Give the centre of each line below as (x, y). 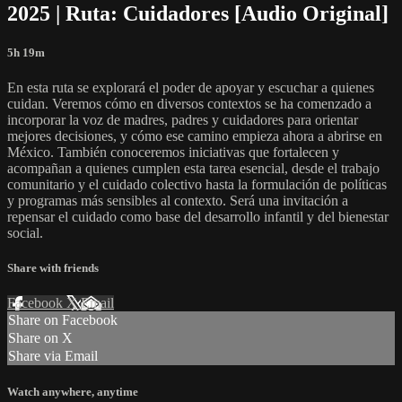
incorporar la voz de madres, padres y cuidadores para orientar (183, 119)
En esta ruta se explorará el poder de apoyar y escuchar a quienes (191, 87)
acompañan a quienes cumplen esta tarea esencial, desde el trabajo (193, 168)
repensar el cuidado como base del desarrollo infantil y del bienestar (198, 216)
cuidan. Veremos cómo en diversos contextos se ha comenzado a (189, 103)
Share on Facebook (63, 320)
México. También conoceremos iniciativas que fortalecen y (173, 152)
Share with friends (53, 268)
